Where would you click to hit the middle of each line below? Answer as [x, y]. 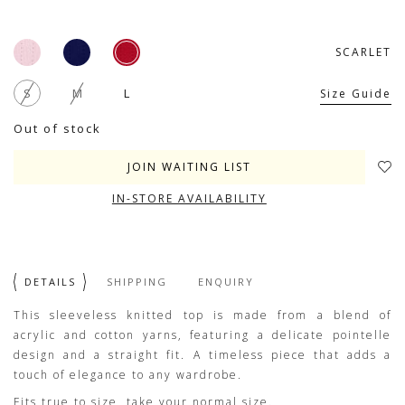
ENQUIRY [226, 282]
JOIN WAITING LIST [189, 167]
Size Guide [356, 94]
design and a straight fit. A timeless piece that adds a [202, 355]
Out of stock [57, 128]
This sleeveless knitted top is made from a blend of [202, 315]
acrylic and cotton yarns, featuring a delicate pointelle [202, 335]
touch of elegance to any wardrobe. [128, 375]
